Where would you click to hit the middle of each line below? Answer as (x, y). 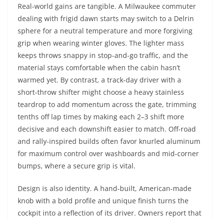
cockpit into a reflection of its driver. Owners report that (110, 213)
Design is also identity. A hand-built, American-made (105, 188)
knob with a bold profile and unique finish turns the (103, 201)
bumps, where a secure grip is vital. (77, 166)
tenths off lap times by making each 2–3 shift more (101, 117)
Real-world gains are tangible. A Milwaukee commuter (107, 6)
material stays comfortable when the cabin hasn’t (99, 68)
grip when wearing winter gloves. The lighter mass (101, 43)
